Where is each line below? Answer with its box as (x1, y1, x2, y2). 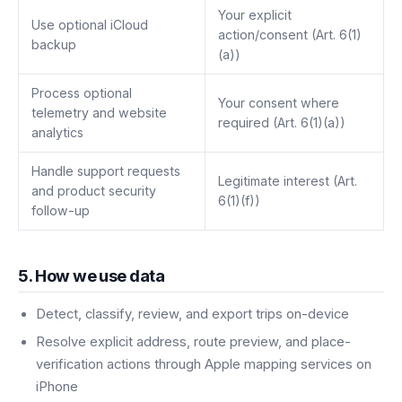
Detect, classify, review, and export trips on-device (36, 306, 349, 323)
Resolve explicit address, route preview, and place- (36, 333, 351, 350)
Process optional (31, 85, 132, 101)
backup (31, 37, 76, 53)
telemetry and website (31, 105, 167, 121)
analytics (31, 125, 83, 141)
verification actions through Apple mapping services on (36, 355, 371, 372)
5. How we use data (18, 266, 165, 286)
